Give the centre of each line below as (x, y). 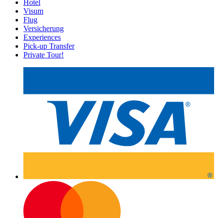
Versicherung (44, 28)
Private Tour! (44, 54)
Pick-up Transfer (49, 46)
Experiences (42, 37)
